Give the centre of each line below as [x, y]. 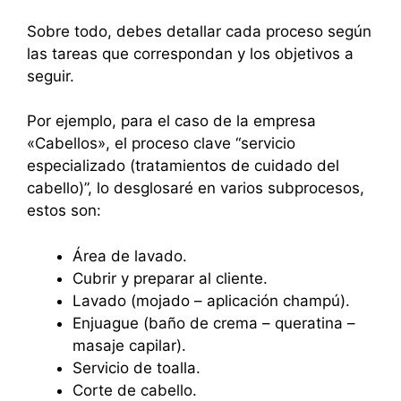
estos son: [64, 211]
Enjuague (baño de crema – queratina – [214, 323]
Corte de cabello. [135, 390]
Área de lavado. [130, 256]
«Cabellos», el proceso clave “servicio [161, 144]
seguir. [51, 76]
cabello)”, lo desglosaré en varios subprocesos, [196, 188]
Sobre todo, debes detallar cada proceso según [199, 31]
